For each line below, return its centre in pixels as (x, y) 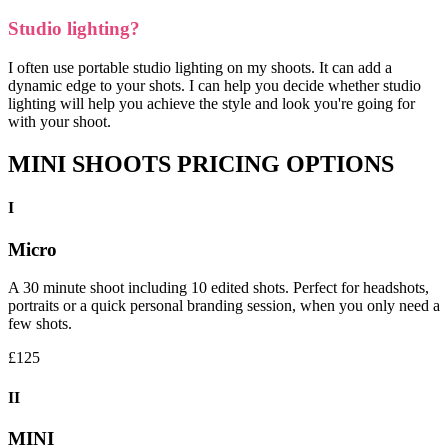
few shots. (40, 324)
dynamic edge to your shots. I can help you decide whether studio (214, 86)
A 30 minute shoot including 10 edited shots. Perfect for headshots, (218, 288)
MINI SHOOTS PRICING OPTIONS (201, 164)
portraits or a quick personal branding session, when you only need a (224, 306)
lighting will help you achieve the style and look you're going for (211, 104)
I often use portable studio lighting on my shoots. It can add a (200, 68)
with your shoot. (59, 122)
